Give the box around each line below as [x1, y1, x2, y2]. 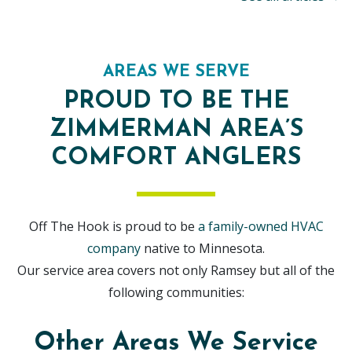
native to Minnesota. [144, 240, 265, 258]
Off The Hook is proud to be [28, 218, 198, 236]
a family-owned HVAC [197, 218, 324, 236]
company [87, 240, 144, 258]
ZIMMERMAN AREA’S [49, 118, 303, 143]
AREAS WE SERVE [102, 64, 250, 81]
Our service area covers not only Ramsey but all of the [17, 262, 335, 280]
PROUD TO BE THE [63, 90, 289, 115]
